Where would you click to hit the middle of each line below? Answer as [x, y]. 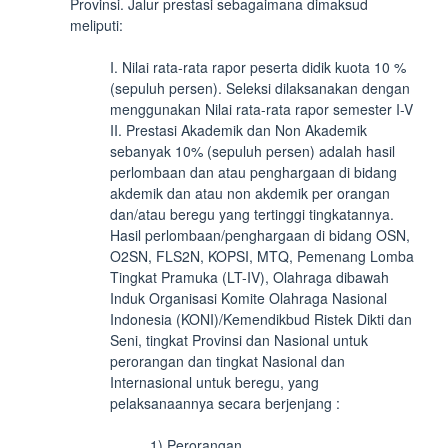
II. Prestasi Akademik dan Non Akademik [238, 130]
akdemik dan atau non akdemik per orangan [250, 193]
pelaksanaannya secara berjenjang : [225, 403]
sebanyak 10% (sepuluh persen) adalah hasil [252, 151]
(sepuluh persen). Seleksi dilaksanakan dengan [260, 88]
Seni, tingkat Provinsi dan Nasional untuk [239, 340]
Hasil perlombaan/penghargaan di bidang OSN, [260, 235]
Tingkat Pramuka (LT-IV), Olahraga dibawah [249, 277]
